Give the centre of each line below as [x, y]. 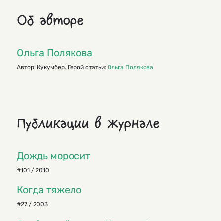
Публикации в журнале [88, 124]
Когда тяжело [49, 190]
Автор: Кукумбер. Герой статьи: [62, 67]
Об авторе [50, 21]
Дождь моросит [54, 156]
